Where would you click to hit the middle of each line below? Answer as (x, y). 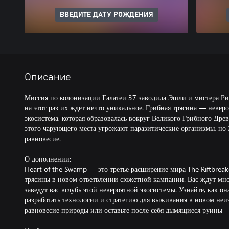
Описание (48, 77)
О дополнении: (48, 159)
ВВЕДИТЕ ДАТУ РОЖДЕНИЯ (106, 15)
